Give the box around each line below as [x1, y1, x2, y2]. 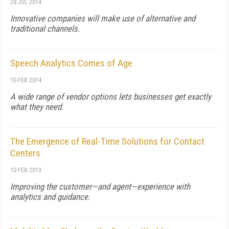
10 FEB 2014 [10, 77, 41, 84]
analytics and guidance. [10, 192, 90, 202]
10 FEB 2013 [10, 167, 41, 174]
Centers [10, 147, 40, 159]
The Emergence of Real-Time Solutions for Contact [10, 135, 204, 147]
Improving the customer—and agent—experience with [10, 181, 190, 192]
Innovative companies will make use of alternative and [10, 13, 195, 24]
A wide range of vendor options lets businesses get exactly [10, 91, 211, 102]
